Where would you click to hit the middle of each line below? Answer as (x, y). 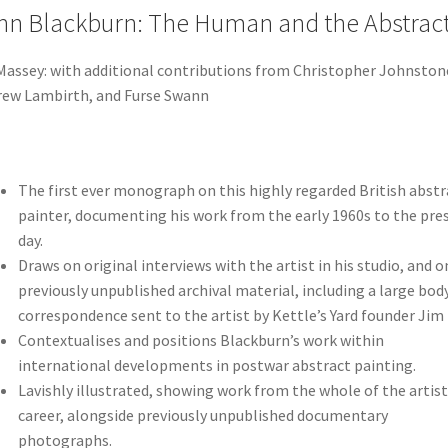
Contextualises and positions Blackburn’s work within (200, 340)
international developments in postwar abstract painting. (216, 365)
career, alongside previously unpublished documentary (202, 415)
